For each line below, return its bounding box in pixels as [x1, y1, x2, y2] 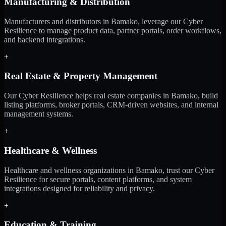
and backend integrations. [4, 35, 85, 44]
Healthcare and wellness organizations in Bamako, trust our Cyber [4, 165, 214, 175]
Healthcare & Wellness [4, 145, 97, 156]
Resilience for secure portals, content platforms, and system [4, 175, 192, 184]
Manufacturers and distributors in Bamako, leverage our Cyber [4, 17, 203, 26]
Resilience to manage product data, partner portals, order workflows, [4, 26, 221, 35]
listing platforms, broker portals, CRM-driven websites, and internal [4, 100, 218, 109]
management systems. [4, 109, 73, 119]
